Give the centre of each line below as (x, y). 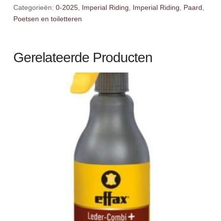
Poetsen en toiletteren (47, 19)
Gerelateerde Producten (83, 58)
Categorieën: (34, 8)
